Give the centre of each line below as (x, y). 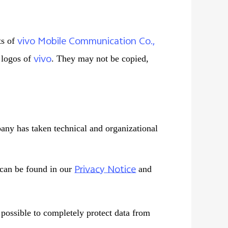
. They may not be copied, (100, 59)
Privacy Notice (105, 170)
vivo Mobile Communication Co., (86, 42)
